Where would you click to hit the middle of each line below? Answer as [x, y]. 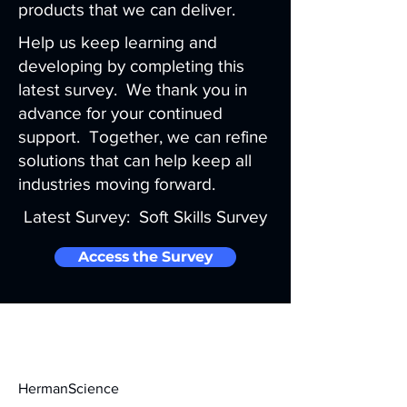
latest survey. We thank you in [133, 89]
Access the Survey [145, 257]
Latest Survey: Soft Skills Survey [145, 217]
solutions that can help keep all [135, 160]
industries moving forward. [117, 184]
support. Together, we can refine [143, 137]
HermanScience [69, 388]
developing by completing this [131, 66]
